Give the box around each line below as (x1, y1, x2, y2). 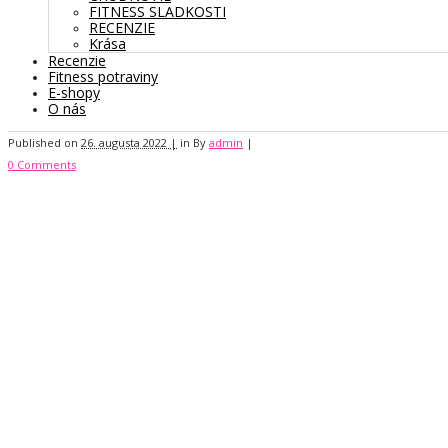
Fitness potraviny (48, 66, 158, 86)
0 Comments (8, 156, 76, 172)
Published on (8, 134, 81, 150)
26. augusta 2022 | (81, 134, 177, 150)
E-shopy (48, 82, 100, 102)
